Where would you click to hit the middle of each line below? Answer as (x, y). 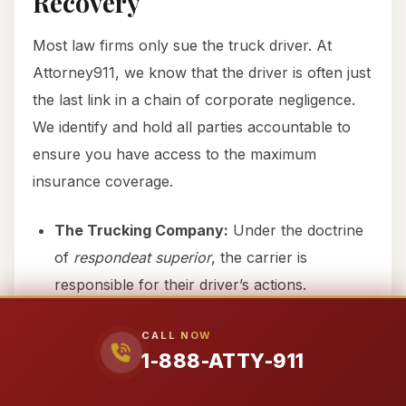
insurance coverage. (103, 182)
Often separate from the (266, 319)
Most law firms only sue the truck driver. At (182, 46)
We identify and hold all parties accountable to (192, 127)
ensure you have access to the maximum (174, 155)
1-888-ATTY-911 (223, 361)
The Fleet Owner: (117, 319)
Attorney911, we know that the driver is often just (202, 73)
